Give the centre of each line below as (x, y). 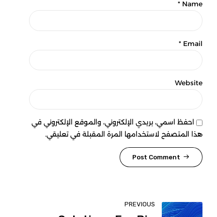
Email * (193, 43)
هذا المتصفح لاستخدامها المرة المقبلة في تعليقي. (124, 134)
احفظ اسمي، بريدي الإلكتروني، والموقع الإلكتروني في (113, 122)
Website (189, 83)
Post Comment (156, 157)
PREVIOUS (140, 204)
